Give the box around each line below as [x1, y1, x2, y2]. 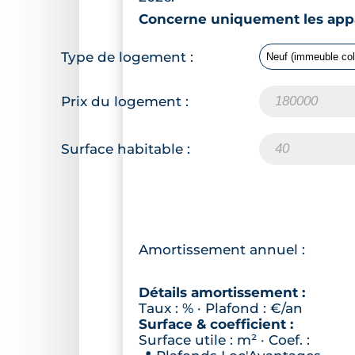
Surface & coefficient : [139, 316, 293, 332]
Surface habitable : [61, 141, 190, 157]
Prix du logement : [61, 94, 189, 109]
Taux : [139, 300, 182, 316]
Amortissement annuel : [139, 241, 305, 258]
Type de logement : [61, 48, 193, 65]
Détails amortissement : [139, 284, 305, 300]
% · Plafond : [182, 300, 270, 316]
